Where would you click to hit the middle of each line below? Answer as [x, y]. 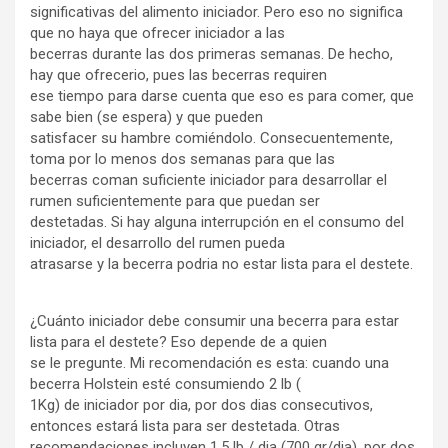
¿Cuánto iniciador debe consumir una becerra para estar [214, 321]
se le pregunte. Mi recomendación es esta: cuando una [209, 363]
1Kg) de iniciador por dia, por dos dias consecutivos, [201, 405]
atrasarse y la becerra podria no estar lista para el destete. [221, 264]
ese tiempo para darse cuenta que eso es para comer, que [222, 96]
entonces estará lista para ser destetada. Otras [185, 426]
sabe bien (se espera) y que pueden [146, 117]
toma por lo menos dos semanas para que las [182, 159]
